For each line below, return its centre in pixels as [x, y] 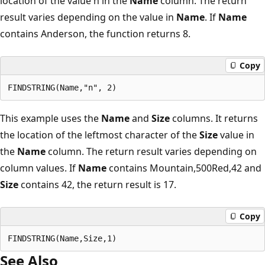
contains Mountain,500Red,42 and [184, 168]
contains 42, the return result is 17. [97, 184]
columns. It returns [214, 118]
